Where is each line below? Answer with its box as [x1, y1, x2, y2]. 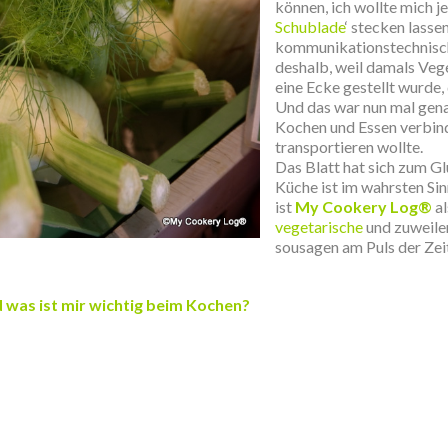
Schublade [275, 17, 345, 36]
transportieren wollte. [275, 137, 423, 156]
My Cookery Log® [295, 197, 432, 216]
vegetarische [275, 217, 363, 236]
